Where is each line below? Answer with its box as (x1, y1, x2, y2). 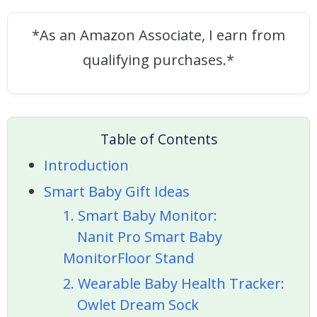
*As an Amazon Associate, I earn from (32, 25, 285, 45)
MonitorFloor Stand (62, 248, 194, 267)
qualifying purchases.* (83, 50, 234, 70)
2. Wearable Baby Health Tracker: (62, 274, 284, 294)
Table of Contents (100, 129, 217, 149)
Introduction (44, 156, 129, 175)
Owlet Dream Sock (62, 295, 199, 315)
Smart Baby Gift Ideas (44, 181, 190, 201)
